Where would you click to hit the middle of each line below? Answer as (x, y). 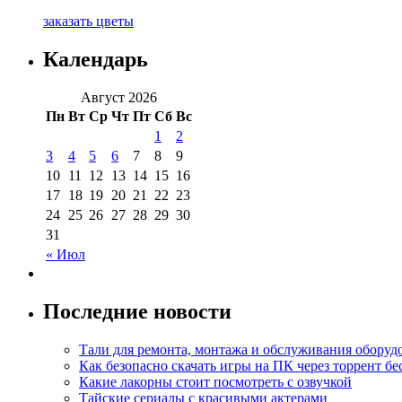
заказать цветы (88, 22)
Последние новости (137, 312)
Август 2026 (119, 98)
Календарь (96, 60)
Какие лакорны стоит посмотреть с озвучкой (215, 381)
